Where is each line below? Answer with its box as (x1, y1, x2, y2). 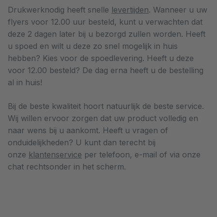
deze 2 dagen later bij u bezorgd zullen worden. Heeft (8, 29, 205, 39)
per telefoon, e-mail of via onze (82, 149, 201, 159)
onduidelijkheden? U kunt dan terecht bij (8, 137, 155, 147)
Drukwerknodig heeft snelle (8, 4, 111, 15)
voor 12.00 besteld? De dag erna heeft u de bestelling (8, 65, 203, 75)
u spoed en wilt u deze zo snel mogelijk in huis (8, 41, 178, 51)
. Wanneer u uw (149, 4, 207, 15)
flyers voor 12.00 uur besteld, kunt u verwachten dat (8, 16, 202, 27)
